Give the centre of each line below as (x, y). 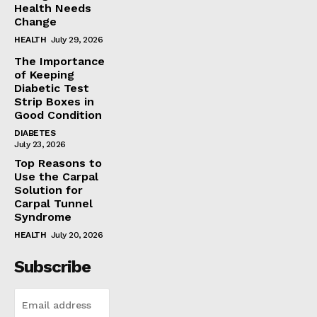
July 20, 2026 (76, 235)
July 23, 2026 (40, 144)
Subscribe (52, 266)
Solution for (48, 190)
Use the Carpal (56, 176)
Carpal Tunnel (53, 203)
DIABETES (35, 133)
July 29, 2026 (76, 39)
